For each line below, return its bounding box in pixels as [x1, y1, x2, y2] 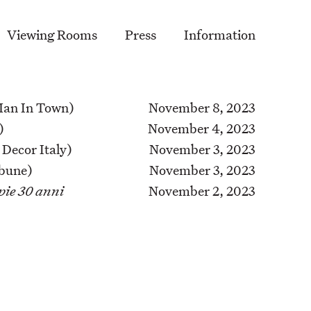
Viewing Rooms [7, 26, 97, 44]
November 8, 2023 [148, 99, 255, 117]
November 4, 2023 [147, 119, 255, 137]
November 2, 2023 [148, 182, 255, 200]
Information [184, 26, 255, 44]
